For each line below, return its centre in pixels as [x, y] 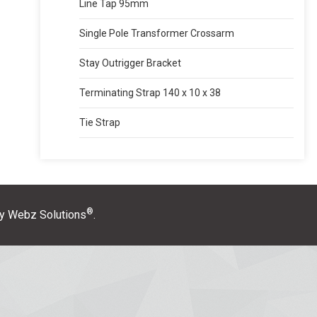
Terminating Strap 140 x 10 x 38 [150, 93]
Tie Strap [100, 122]
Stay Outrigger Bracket [131, 63]
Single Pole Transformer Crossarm [157, 33]
